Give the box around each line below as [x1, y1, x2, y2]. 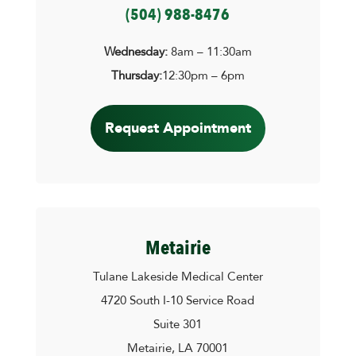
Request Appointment [104, 121, 251, 136]
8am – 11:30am [167, 47, 252, 60]
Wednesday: [103, 47, 168, 60]
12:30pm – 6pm [161, 71, 245, 83]
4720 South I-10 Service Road [101, 295, 255, 308]
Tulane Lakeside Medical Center [92, 271, 263, 284]
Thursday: [110, 71, 162, 83]
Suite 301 [153, 319, 203, 331]
